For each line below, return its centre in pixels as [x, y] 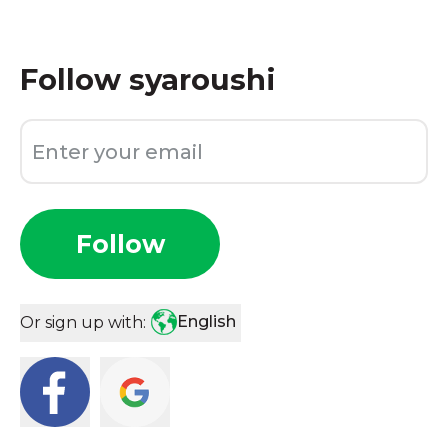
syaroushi [202, 79]
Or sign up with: [83, 322]
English [206, 321]
